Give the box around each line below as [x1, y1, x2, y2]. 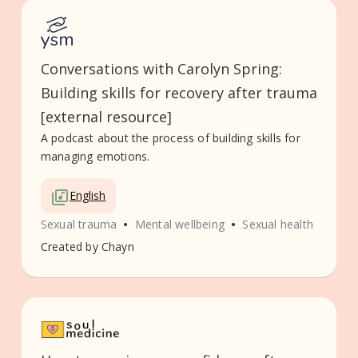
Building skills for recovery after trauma [40, 83, 317, 103]
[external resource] [40, 107, 172, 127]
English [69, 188, 106, 204]
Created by [40, 238, 98, 254]
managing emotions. [40, 149, 150, 165]
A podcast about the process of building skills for [40, 130, 300, 146]
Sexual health [242, 216, 313, 232]
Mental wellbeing [134, 216, 225, 232]
